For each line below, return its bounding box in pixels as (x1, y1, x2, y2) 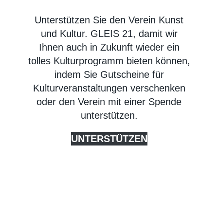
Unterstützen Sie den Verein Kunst (35, 14, 183, 25)
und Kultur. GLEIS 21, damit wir (40, 28, 178, 39)
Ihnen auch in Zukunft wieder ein (38, 41, 180, 53)
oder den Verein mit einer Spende (36, 96, 182, 107)
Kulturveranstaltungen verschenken (33, 82, 185, 93)
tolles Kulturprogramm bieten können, (28, 55, 190, 66)
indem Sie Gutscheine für (54, 69, 164, 80)
